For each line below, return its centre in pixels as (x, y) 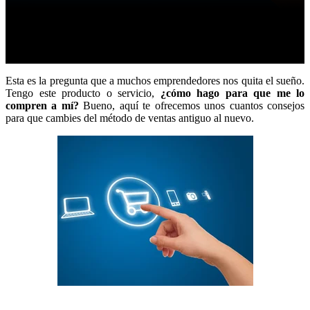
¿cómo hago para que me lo (232, 93)
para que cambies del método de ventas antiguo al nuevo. (130, 118)
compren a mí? (42, 105)
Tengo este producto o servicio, (83, 93)
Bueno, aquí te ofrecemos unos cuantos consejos (192, 105)
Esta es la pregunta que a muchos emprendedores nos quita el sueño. (155, 80)
